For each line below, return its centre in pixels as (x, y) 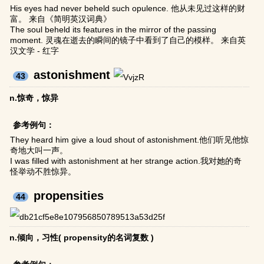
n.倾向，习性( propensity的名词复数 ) (82, 238)
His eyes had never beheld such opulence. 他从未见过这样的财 (128, 9)
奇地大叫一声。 (39, 151)
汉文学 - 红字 (35, 51)
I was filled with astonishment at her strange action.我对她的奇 (126, 161)
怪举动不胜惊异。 (43, 172)
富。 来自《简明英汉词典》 (61, 19)
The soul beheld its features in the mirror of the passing (113, 30)
